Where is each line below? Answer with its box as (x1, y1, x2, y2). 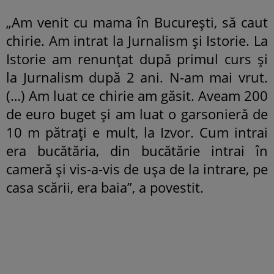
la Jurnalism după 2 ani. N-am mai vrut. (6, 67, 268, 86)
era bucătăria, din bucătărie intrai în (6, 141, 268, 160)
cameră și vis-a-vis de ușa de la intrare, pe (6, 159, 268, 178)
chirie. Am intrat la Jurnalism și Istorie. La (6, 31, 268, 50)
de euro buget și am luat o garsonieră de (6, 104, 268, 123)
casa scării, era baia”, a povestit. (6, 177, 204, 196)
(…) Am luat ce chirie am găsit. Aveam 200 (6, 86, 268, 105)
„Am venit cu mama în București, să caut (6, 12, 268, 31)
